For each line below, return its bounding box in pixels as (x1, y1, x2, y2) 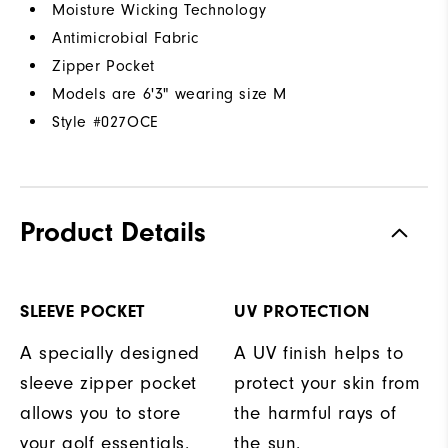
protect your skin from (234, 373, 421, 395)
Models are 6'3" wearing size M (52, 85, 287, 104)
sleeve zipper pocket (20, 373, 198, 395)
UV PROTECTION (234, 301, 370, 323)
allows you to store (20, 403, 181, 425)
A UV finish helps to (234, 343, 404, 365)
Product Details (20, 216, 206, 249)
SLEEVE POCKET (20, 301, 145, 323)
